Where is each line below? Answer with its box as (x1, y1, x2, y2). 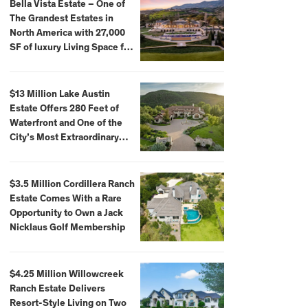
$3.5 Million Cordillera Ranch (9, 179, 135, 190)
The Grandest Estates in (9, 14, 113, 24)
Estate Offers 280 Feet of (9, 104, 119, 114)
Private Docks (9, 147, 70, 157)
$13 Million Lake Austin (9, 89, 110, 100)
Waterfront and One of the (9, 118, 122, 129)
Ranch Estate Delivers (9, 284, 105, 294)
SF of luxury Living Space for (9, 43, 133, 53)
